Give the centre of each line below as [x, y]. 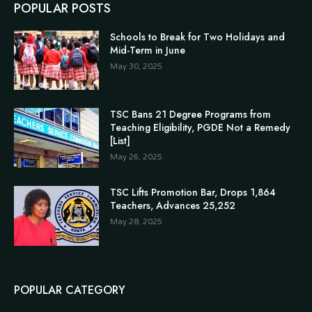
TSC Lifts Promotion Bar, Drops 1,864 [193, 192]
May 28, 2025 [136, 221]
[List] [120, 141]
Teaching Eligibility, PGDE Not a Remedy [201, 128]
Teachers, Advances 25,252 [173, 205]
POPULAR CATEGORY [70, 290]
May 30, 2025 [136, 66]
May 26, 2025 [136, 157]
